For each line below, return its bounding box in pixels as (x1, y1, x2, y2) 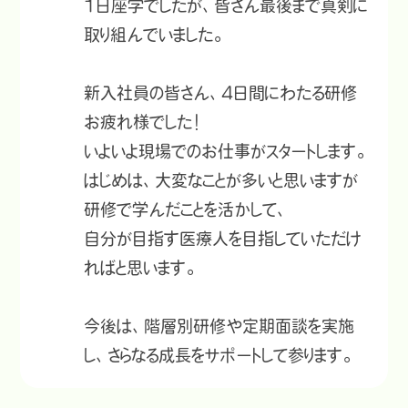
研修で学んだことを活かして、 (84, 201, 290, 219)
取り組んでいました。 (84, 26, 226, 44)
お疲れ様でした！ (84, 114, 201, 131)
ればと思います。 (84, 260, 199, 277)
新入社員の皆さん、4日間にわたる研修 (84, 85, 358, 102)
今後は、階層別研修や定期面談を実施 (84, 318, 355, 335)
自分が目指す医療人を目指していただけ (84, 230, 362, 248)
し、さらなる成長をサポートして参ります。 (84, 347, 355, 364)
